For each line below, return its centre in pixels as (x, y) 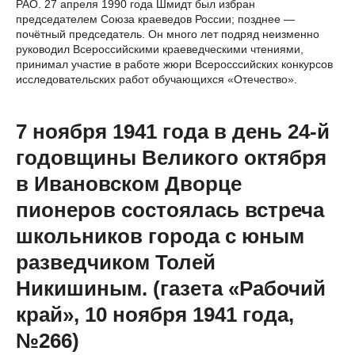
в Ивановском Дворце (129, 183)
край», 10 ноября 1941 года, (155, 314)
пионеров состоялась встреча (170, 210)
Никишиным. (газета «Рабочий (171, 288)
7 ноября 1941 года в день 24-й (173, 131)
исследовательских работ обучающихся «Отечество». (157, 79)
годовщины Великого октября (171, 157)
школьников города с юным (160, 236)
